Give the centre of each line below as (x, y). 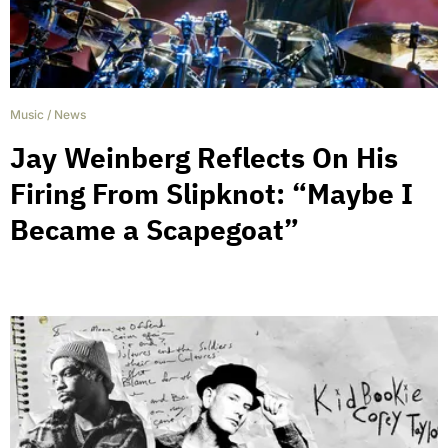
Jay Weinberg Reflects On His (204, 158)
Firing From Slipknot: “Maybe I (211, 194)
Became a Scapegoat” (154, 230)
